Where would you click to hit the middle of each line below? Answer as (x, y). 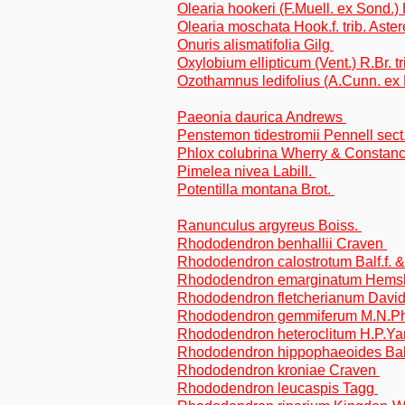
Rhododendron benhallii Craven (282, 244)
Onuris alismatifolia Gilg (255, 45)
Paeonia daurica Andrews (262, 117)
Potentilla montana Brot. (256, 189)
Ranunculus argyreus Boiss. (269, 226)
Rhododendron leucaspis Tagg (278, 388)
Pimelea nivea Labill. (246, 171)
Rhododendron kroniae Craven (278, 370)
